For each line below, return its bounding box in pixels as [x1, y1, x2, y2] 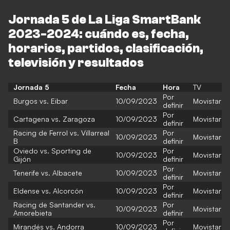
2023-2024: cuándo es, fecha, [8, 27, 189, 41]
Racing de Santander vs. [13, 200, 95, 209]
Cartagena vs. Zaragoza [13, 114, 95, 123]
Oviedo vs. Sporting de [13, 146, 91, 155]
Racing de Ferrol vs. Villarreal [13, 128, 109, 137]
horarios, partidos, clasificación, [8, 42, 203, 55]
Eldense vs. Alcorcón [13, 186, 83, 195]
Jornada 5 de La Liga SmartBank [8, 13, 201, 27]
